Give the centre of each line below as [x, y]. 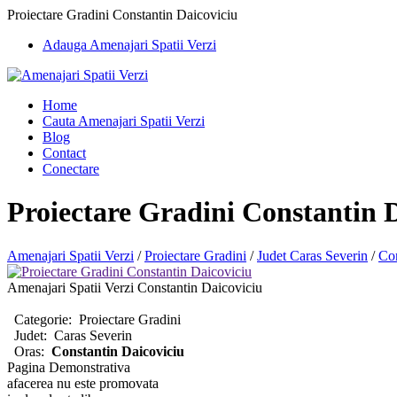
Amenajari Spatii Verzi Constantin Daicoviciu [135, 287]
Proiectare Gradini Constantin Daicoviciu [122, 15]
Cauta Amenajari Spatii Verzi [124, 121]
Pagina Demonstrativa [69, 367]
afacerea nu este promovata [83, 383]
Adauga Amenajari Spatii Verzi [129, 45]
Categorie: [45, 319]
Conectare [71, 169]
